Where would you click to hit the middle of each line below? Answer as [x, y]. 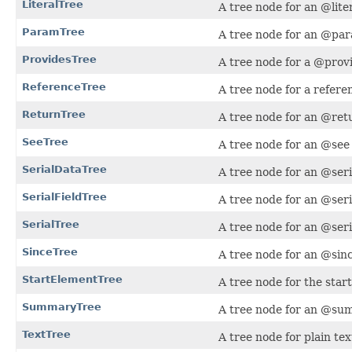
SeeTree [45, 142]
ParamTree [53, 32]
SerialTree [51, 225]
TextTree [46, 335]
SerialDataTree [64, 170]
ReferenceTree [64, 87]
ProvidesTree [59, 60]
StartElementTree [72, 280]
